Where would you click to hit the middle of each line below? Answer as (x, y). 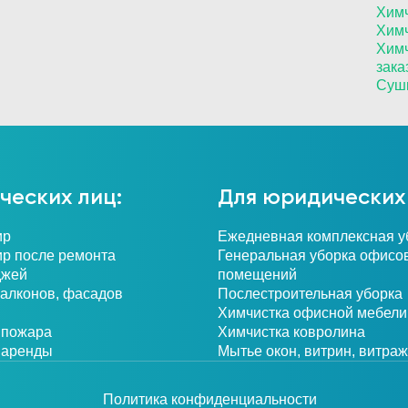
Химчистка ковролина (291, 332)
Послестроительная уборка (310, 294)
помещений (257, 275)
